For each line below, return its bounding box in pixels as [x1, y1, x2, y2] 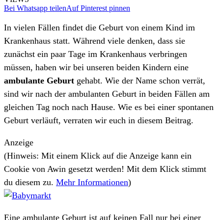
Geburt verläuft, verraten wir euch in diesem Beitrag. [4, 115, 193, 126]
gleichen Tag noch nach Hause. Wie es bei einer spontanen [4, 102, 214, 112]
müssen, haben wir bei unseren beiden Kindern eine [4, 62, 189, 73]
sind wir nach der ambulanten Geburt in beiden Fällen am [4, 89, 210, 99]
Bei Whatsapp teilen [4, 3, 66, 12]
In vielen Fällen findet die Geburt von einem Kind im [4, 23, 195, 33]
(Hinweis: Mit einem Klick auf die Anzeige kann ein [4, 151, 192, 161]
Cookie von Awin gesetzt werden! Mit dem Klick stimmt [4, 164, 206, 174]
